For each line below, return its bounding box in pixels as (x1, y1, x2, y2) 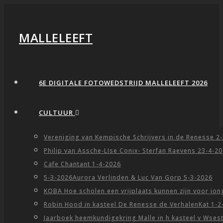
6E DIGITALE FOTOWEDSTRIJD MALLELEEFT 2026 (39, 78, 208, 87)
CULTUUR (39, 108, 75, 117)
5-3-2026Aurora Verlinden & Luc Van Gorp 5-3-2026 (44, 173, 213, 182)
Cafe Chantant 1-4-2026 (44, 160, 121, 168)
